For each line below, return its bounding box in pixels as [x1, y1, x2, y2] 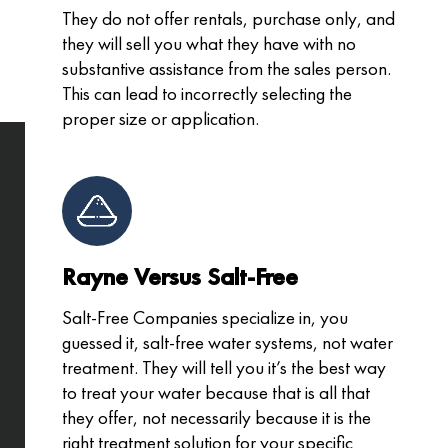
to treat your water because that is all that [62, 380, 371, 406]
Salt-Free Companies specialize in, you [62, 305, 349, 331]
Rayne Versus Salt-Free [62, 262, 299, 292]
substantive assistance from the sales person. [62, 56, 392, 82]
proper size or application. [62, 106, 260, 132]
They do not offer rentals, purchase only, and [62, 6, 396, 32]
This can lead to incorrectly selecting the [62, 81, 353, 107]
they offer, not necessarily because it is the [62, 405, 372, 431]
